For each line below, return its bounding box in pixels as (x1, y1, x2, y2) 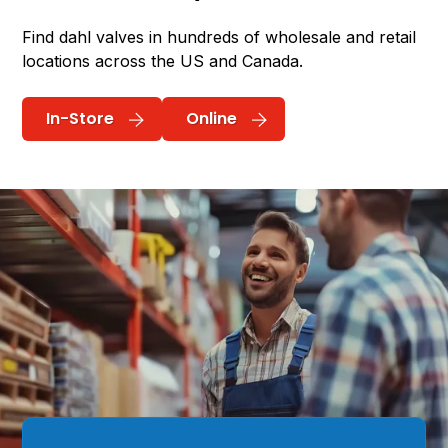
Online (186, 107, 238, 131)
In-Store (46, 107, 115, 131)
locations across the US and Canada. (22, 51, 304, 72)
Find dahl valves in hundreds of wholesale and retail (22, 27, 417, 48)
